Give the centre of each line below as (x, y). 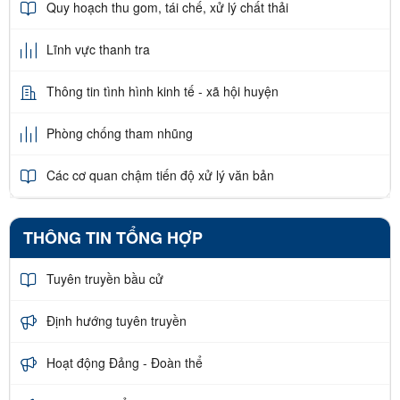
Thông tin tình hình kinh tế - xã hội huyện (162, 92)
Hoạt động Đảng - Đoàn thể (125, 363)
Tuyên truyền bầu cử (105, 279)
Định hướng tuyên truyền (117, 321)
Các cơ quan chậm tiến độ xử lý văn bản (160, 175)
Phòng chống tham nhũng (120, 133)
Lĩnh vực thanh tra (98, 50)
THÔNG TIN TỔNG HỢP (113, 237)
